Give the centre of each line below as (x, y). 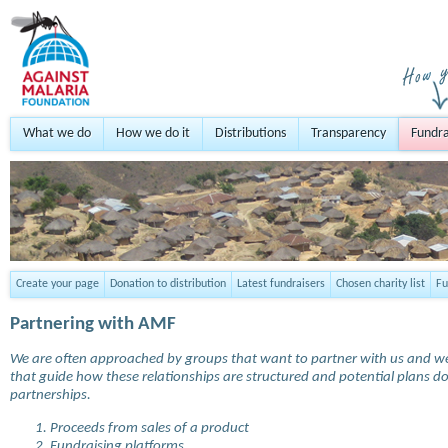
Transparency (348, 133)
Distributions (250, 133)
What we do (57, 133)
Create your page (57, 284)
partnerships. (50, 395)
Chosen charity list (380, 284)
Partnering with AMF (93, 324)
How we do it (153, 133)
